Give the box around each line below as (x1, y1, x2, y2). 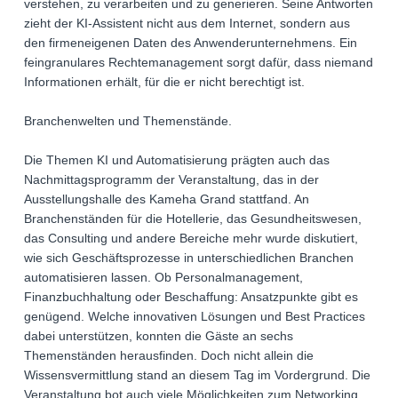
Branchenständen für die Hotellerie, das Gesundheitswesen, (24, 211, 362, 227)
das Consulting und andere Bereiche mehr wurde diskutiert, (24, 231, 358, 246)
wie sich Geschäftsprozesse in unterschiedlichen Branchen (24, 251, 354, 266)
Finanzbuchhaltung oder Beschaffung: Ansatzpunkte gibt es (24, 290, 358, 305)
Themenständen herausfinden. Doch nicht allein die (24, 348, 314, 363)
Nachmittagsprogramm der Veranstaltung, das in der (24, 172, 319, 187)
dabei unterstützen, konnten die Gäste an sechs (24, 329, 293, 344)
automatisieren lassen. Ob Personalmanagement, (24, 270, 303, 285)
